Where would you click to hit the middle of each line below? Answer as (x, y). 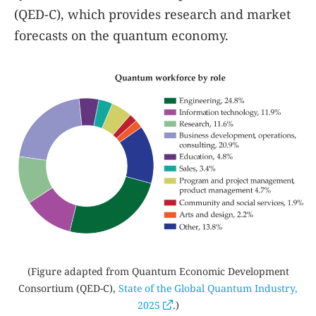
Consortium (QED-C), (68, 288)
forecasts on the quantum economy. (121, 35)
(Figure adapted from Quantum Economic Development (158, 271)
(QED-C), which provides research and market (152, 14)
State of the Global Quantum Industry (207, 288)
